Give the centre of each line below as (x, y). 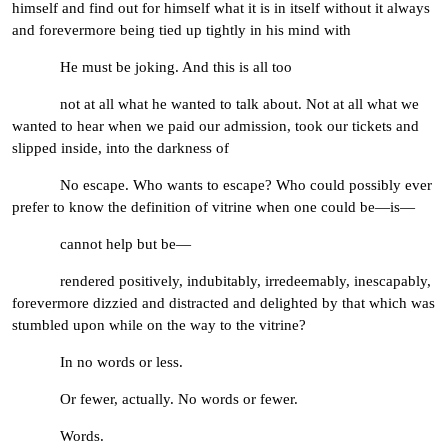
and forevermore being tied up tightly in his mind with (181, 30)
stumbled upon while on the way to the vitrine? (159, 325)
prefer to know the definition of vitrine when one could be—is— (213, 207)
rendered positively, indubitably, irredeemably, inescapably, (221, 281)
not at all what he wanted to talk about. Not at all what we (215, 104)
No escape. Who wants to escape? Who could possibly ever (222, 185)
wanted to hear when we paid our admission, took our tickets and (215, 126)
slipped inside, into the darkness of (120, 148)
